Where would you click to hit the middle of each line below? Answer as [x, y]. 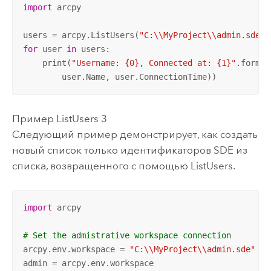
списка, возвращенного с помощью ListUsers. [123, 166]
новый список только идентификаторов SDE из [129, 150]
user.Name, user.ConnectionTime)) [119, 77]
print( [47, 63]
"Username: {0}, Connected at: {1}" [153, 63]
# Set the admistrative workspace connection [127, 235]
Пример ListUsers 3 [59, 119]
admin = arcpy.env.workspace [88, 263]
